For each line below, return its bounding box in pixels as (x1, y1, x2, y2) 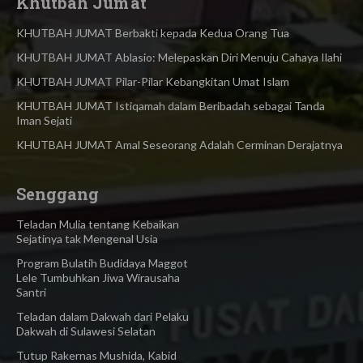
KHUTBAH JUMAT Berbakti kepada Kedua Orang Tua (16, 26, 289, 41)
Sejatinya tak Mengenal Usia (16, 232, 158, 246)
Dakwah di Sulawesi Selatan (16, 324, 156, 339)
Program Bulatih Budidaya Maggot (16, 256, 188, 271)
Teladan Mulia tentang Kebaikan (16, 217, 179, 232)
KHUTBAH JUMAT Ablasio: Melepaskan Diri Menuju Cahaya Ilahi (16, 50, 342, 65)
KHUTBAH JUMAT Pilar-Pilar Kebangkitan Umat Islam (16, 75, 289, 89)
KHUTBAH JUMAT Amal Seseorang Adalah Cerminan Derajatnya (16, 138, 343, 152)
